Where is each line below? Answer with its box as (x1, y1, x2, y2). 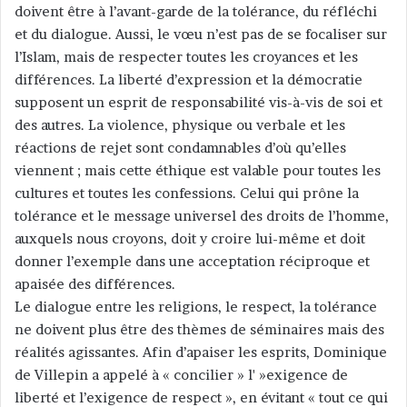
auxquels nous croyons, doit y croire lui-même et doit (15, 230, 365, 248)
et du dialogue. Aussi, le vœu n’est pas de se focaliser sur (15, 25, 387, 44)
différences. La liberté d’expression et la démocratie (15, 71, 362, 89)
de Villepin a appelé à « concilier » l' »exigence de (15, 366, 348, 384)
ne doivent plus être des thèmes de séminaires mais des (15, 321, 384, 339)
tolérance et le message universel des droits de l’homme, (15, 207, 389, 225)
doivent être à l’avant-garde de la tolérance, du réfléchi (15, 3, 377, 21)
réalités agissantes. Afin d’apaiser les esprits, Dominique (15, 343, 387, 362)
